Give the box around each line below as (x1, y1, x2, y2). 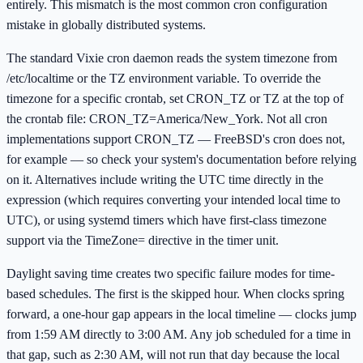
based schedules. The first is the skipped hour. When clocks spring (6, 287, 344, 301)
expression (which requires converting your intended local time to (6, 193, 340, 207)
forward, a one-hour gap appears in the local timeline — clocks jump (6, 307, 357, 322)
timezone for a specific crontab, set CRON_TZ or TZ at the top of (6, 92, 344, 106)
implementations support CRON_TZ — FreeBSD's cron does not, (6, 132, 345, 147)
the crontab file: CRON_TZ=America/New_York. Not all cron (6, 112, 327, 126)
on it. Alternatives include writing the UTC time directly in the (6, 173, 323, 187)
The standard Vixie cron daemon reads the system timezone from (6, 51, 337, 66)
